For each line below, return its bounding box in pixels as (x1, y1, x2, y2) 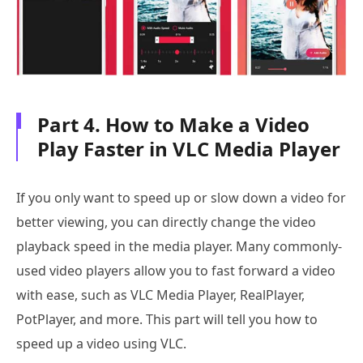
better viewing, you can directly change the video (16, 212, 316, 231)
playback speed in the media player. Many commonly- (16, 237, 342, 255)
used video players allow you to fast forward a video (16, 261, 335, 280)
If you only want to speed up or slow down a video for (16, 188, 346, 207)
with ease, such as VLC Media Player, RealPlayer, (16, 285, 305, 304)
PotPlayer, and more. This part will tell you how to (16, 310, 318, 328)
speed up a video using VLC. (16, 334, 186, 352)
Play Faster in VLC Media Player (37, 135, 340, 162)
